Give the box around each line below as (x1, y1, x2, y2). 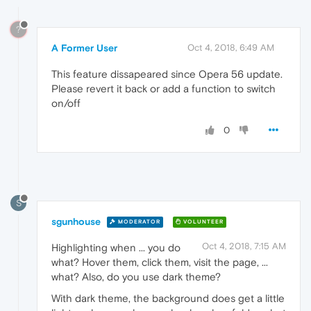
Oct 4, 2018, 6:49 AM (187, 42, 274, 53)
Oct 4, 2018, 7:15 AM (202, 240, 286, 251)
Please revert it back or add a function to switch (51, 82, 276, 94)
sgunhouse (51, 215, 101, 227)
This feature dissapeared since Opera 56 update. (51, 67, 283, 80)
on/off (51, 96, 81, 109)
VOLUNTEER (181, 219, 224, 226)
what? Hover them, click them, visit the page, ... (51, 255, 268, 268)
